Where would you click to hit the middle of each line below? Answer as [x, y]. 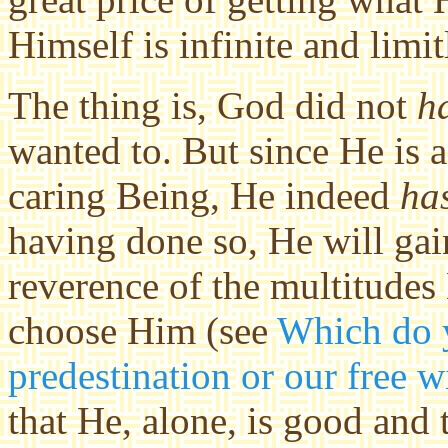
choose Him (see [142, 330]
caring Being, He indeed [204, 195]
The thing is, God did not [212, 105]
